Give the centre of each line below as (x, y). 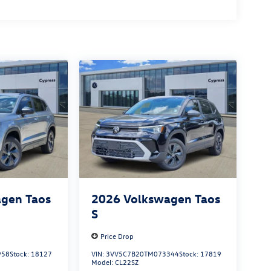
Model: (103, 262)
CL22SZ (126, 262)
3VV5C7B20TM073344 (142, 254)
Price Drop (117, 236)
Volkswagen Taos (171, 198)
